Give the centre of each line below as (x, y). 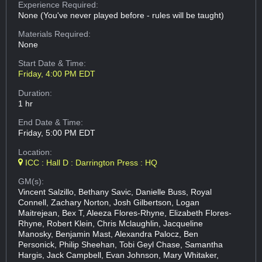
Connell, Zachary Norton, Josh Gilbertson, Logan (109, 202)
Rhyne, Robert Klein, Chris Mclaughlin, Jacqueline (111, 223)
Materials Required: (55, 34)
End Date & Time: (51, 123)
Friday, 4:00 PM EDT (57, 74)
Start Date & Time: (52, 63)
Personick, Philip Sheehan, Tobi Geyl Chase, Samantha (121, 244)
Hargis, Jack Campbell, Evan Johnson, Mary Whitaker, (119, 255)
